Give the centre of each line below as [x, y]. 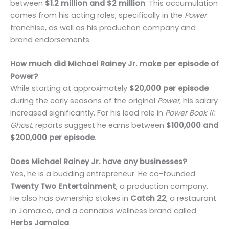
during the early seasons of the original [84, 100]
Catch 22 [148, 199]
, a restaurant [191, 199]
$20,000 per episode [169, 88]
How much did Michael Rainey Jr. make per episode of [114, 64]
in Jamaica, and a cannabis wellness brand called [103, 211]
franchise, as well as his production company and [103, 27]
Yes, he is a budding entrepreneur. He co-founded [103, 174]
